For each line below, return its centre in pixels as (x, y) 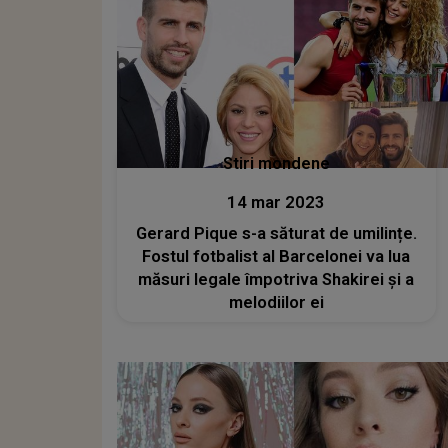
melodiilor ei (276, 303)
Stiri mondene (276, 164)
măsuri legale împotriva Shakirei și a (276, 280)
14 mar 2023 (276, 203)
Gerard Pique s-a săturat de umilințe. (276, 234)
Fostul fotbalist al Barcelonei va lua (276, 257)
